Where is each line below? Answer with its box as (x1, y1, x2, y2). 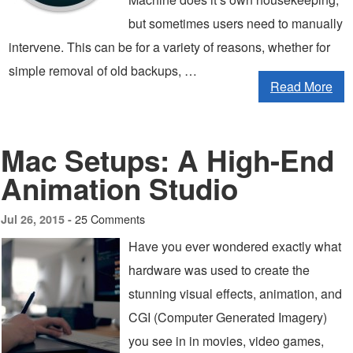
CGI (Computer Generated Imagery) (128, 308, 327, 326)
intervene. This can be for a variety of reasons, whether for (9, 38, 330, 56)
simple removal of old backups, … (9, 61, 197, 80)
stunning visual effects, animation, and (128, 284, 342, 303)
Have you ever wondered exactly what (128, 237, 341, 255)
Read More (270, 77, 333, 95)
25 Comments (75, 210, 145, 227)
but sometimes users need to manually (128, 14, 343, 32)
